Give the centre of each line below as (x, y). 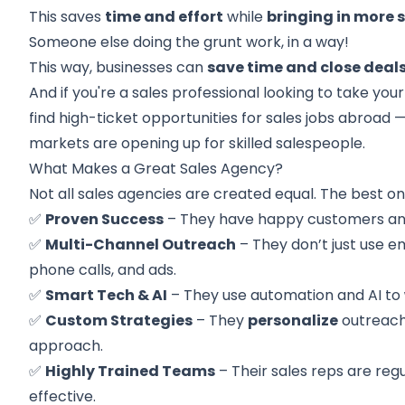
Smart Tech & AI (107, 295)
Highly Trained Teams (131, 371)
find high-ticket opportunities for (148, 118)
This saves (67, 17)
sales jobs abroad (329, 118)
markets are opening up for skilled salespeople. (198, 143)
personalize (293, 320)
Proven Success (105, 219)
